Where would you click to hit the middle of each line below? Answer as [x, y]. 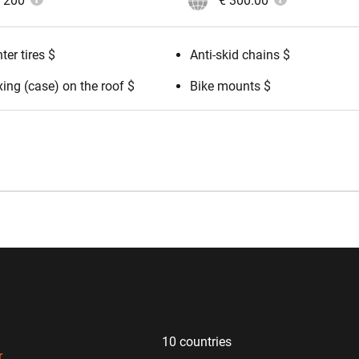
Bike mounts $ [231, 87]
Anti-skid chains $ [240, 55]
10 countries [196, 342]
